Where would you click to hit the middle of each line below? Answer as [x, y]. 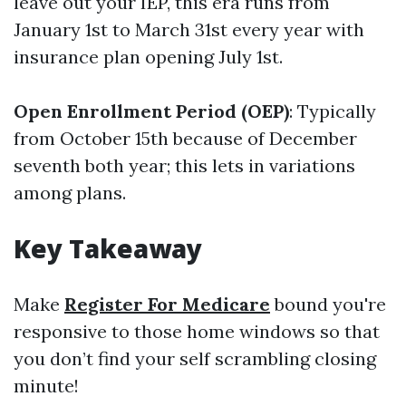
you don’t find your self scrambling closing [195, 358]
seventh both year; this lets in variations [184, 165]
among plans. [70, 193]
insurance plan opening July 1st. [148, 57]
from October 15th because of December [185, 138]
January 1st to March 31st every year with [189, 29]
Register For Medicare [167, 304]
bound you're [328, 304]
